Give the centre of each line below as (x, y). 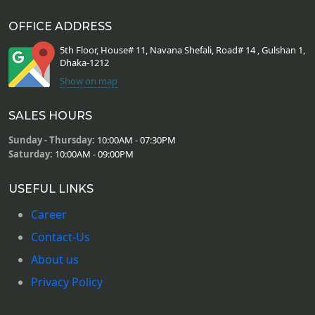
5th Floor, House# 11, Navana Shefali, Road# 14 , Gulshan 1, (182, 50)
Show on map (89, 81)
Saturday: (31, 154)
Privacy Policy (67, 282)
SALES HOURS (50, 115)
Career (49, 214)
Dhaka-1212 (84, 62)
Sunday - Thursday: (52, 140)
